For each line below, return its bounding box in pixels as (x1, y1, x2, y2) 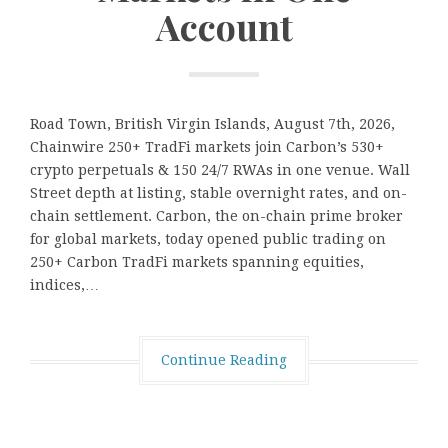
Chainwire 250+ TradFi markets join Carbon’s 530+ (30, 139, 384, 156)
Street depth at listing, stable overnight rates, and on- (30, 185, 407, 202)
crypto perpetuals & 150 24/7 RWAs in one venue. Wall (30, 162, 410, 179)
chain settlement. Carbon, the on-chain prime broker (30, 208, 403, 225)
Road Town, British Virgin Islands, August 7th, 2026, (30, 116, 395, 133)
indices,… (30, 277, 99, 294)
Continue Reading (161, 352, 287, 369)
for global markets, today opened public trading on (30, 231, 386, 248)
